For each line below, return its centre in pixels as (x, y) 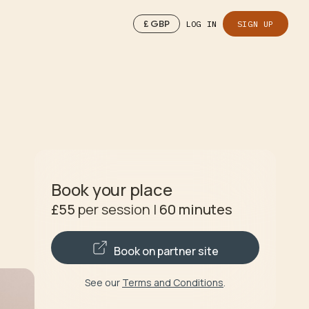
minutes (204, 209)
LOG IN (201, 24)
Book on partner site (166, 251)
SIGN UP (255, 24)
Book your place (112, 189)
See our (102, 282)
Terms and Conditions (173, 282)
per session (113, 209)
